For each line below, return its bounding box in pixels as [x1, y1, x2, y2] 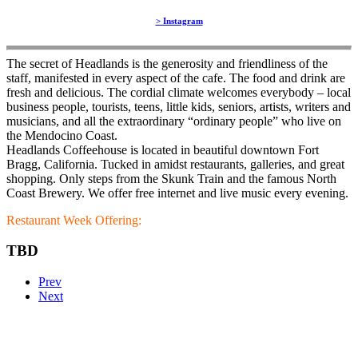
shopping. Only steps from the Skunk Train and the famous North [6, 171, 336, 185]
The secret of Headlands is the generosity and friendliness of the [6, 56, 328, 70]
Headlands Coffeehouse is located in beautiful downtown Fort [6, 142, 319, 157]
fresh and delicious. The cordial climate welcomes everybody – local [6, 85, 351, 99]
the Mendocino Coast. [6, 128, 117, 142]
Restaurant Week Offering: [6, 213, 141, 227]
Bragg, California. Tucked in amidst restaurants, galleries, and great [6, 157, 344, 171]
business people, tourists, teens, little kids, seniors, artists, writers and [6, 99, 351, 113]
